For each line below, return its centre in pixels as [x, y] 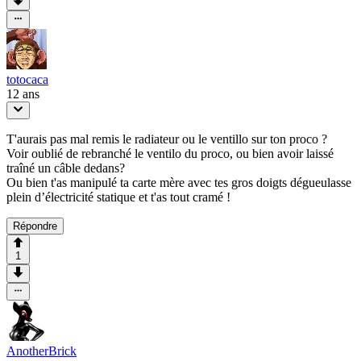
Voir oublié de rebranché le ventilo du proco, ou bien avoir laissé [170, 153]
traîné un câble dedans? [66, 168]
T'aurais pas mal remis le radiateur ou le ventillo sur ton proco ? [167, 139]
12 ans [23, 93]
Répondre [35, 226]
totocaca [27, 79]
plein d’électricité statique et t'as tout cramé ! [118, 197]
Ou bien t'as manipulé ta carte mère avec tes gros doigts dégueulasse [179, 182]
